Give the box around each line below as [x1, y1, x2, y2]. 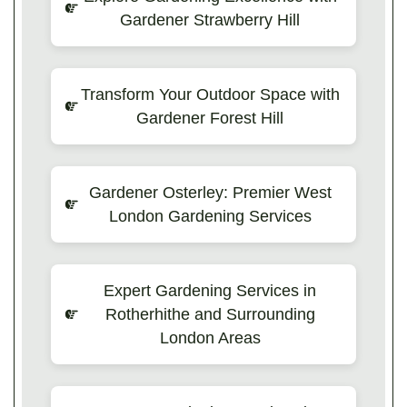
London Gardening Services [108, 206, 312, 225]
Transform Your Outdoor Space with [80, 84, 340, 104]
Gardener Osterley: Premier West [88, 183, 332, 202]
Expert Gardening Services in [104, 281, 316, 300]
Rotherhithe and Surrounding [104, 304, 315, 323]
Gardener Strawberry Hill [120, 10, 300, 29]
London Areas [159, 328, 261, 347]
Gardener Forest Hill [136, 108, 283, 127]
